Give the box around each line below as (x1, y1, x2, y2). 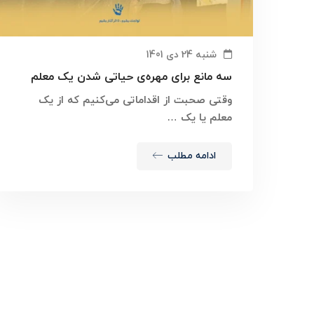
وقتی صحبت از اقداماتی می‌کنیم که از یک (39, 93, 232, 109)
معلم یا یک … (167, 111, 232, 126)
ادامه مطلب (168, 149, 216, 163)
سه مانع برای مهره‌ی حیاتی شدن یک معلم (31, 69, 232, 86)
